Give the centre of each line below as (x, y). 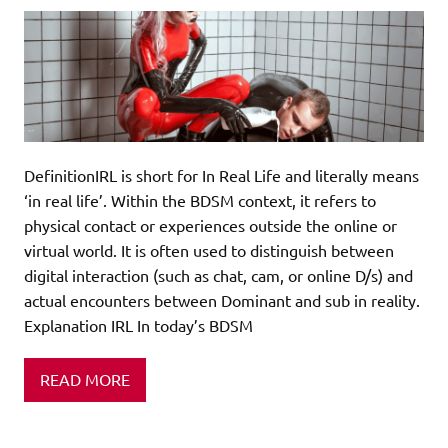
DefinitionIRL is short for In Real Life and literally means (221, 174)
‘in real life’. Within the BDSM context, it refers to (200, 199)
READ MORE (85, 379)
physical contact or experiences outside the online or (210, 224)
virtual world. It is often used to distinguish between (209, 249)
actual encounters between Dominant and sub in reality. (222, 299)
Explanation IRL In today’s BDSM (138, 324)
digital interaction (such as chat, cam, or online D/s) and (218, 274)
